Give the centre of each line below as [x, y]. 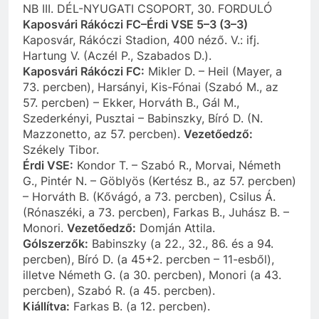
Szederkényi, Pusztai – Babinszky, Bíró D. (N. [143, 118]
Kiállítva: [46, 306]
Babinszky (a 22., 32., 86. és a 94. [181, 243]
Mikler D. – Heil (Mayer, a [213, 71]
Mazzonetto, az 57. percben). [103, 134]
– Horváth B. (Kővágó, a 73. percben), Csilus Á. [149, 196]
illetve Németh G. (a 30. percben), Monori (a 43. [152, 274]
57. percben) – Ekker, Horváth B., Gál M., [131, 102]
